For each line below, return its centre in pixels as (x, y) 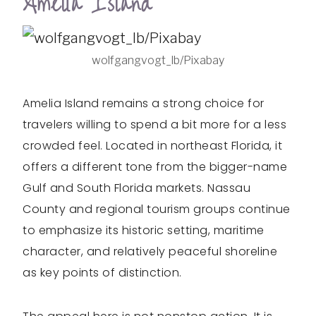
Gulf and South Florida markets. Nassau (136, 188)
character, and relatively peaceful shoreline (150, 252)
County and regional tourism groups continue (157, 209)
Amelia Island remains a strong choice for (144, 104)
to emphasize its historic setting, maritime (144, 231)
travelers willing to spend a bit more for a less (154, 125)
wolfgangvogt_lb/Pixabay (158, 61)
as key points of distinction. (102, 273)
